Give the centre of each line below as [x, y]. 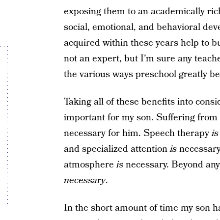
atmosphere [90, 165]
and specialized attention [117, 149]
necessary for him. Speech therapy [137, 133]
